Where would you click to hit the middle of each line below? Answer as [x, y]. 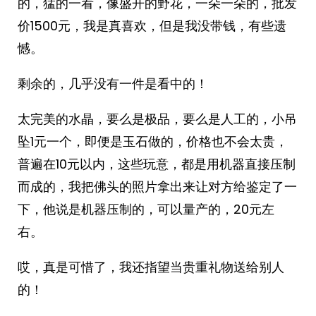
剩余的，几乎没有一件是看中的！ [113, 84]
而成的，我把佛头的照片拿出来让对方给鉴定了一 [157, 187]
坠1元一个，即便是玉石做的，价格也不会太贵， [153, 141]
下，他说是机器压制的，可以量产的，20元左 [146, 209]
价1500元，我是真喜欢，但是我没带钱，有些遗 [152, 26]
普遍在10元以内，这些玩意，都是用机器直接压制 [157, 164]
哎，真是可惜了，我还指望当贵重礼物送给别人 [151, 267]
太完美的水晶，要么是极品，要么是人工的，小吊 [157, 119]
